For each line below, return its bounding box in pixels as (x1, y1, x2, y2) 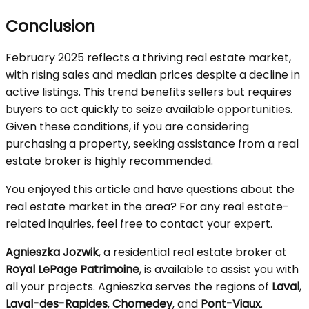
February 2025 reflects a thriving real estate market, (6, 50, 291, 66)
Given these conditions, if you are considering (6, 119, 249, 134)
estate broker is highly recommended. (6, 153, 213, 169)
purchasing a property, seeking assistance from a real (6, 136, 299, 152)
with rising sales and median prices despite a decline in (6, 67, 300, 83)
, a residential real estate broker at (99, 244, 287, 260)
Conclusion (6, 14, 95, 37)
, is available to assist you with (139, 261, 299, 277)
